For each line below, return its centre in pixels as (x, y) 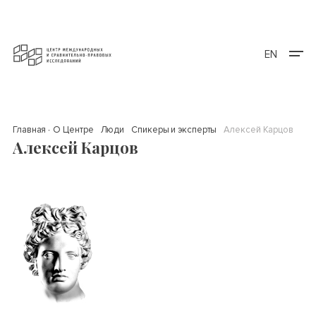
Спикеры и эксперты (174, 129)
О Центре (73, 129)
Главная (30, 129)
